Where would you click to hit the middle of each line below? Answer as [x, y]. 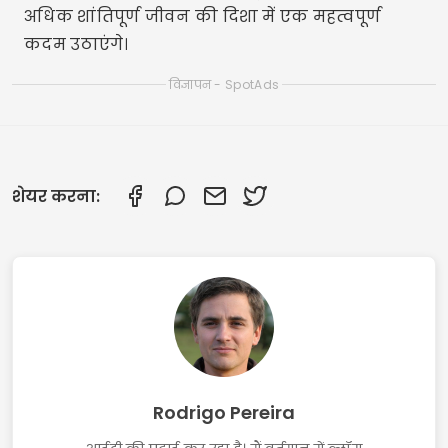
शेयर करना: [56, 196]
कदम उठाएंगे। [76, 44]
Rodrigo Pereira [224, 412]
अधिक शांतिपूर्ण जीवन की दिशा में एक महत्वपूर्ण [203, 16]
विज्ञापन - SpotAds [224, 84]
